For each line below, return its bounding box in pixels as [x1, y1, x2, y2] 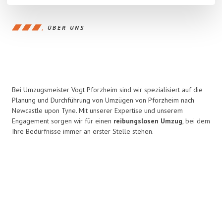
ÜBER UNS [48, 23, 85, 31]
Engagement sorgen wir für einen [12, 116, 113, 125]
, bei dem [182, 116, 210, 125]
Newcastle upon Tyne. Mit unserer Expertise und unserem [12, 106, 183, 115]
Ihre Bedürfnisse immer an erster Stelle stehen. [12, 127, 154, 136]
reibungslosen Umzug [113, 116, 182, 125]
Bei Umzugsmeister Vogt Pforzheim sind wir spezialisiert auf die [12, 85, 203, 94]
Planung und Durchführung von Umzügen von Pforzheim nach [12, 96, 194, 105]
